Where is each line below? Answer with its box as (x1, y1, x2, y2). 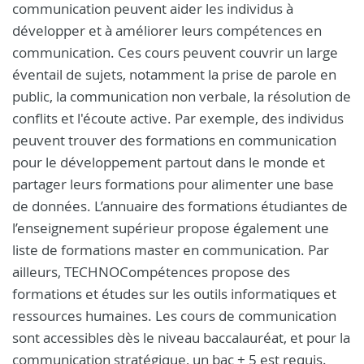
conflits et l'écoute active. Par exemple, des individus (12, 109, 344, 128)
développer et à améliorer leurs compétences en (12, 21, 322, 40)
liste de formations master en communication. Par (12, 240, 329, 259)
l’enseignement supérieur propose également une (12, 219, 329, 237)
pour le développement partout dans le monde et (12, 153, 325, 171)
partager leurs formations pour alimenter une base (12, 175, 334, 193)
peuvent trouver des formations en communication (12, 131, 336, 149)
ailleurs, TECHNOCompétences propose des (12, 262, 290, 281)
